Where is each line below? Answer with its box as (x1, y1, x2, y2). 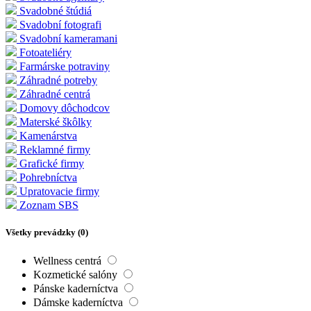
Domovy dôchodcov (19, 101, 110, 114)
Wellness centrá (33, 255, 104, 267)
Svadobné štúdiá (19, 4, 92, 17)
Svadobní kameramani (19, 32, 117, 44)
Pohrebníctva (19, 171, 77, 183)
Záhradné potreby (19, 74, 97, 86)
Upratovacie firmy (19, 185, 99, 197)
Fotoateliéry (19, 46, 72, 58)
